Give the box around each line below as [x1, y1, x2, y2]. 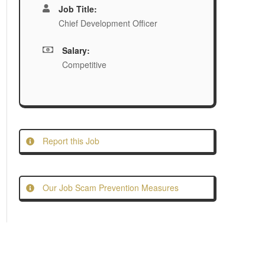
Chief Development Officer [59, 17, 158, 29]
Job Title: [59, 3, 98, 15]
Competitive [62, 59, 106, 70]
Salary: [62, 44, 90, 56]
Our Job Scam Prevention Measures [40, 182, 179, 193]
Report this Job [40, 135, 99, 147]
